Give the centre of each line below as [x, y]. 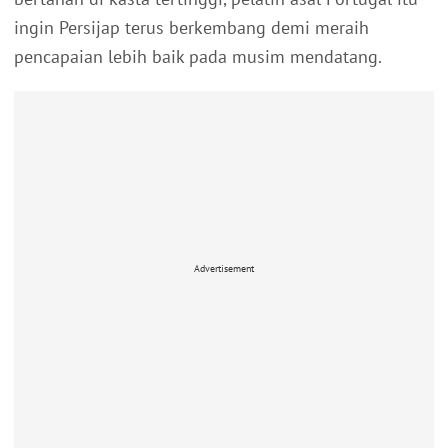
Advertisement [224, 268]
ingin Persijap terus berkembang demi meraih [191, 28]
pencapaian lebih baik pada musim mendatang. [198, 57]
